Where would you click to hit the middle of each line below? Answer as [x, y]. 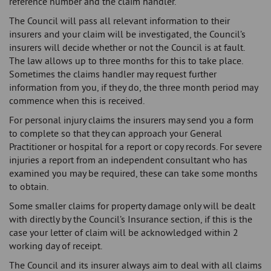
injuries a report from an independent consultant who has [128, 160]
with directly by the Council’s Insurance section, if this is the [131, 219]
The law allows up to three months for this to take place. [127, 61]
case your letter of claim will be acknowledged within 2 [124, 233]
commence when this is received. [77, 101]
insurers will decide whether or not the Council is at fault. [128, 47]
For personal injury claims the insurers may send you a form [131, 120]
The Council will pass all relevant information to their [119, 21]
